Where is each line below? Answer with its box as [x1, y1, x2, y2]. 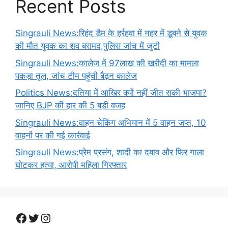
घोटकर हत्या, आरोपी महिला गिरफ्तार [15, 160, 127, 170]
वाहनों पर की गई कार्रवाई [15, 130, 90, 140]
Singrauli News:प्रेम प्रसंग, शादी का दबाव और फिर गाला [15, 147, 204, 158]
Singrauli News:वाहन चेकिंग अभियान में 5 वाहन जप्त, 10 [15, 117, 206, 128]
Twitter [27, 210, 68, 225]
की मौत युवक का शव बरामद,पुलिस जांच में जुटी [15, 41, 160, 51]
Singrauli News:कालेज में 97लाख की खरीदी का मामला [15, 58, 199, 68]
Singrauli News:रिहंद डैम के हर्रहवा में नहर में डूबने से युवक [15, 28, 207, 39]
